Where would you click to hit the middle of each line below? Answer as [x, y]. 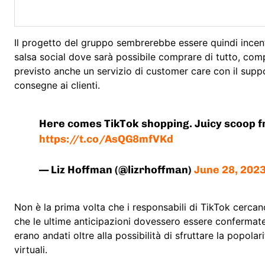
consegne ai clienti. [57, 85]
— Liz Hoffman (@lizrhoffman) [117, 170]
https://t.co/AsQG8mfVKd [106, 139]
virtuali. [31, 250]
